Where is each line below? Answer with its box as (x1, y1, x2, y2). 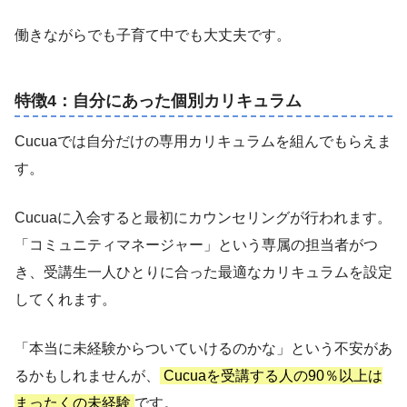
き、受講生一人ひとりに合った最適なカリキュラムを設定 (15, 263, 392, 280)
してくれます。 (15, 291, 116, 307)
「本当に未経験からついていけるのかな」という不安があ (15, 340, 392, 356)
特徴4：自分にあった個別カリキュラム (15, 91, 302, 110)
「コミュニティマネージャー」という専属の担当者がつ (15, 236, 378, 253)
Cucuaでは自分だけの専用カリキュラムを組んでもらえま (15, 133, 392, 149)
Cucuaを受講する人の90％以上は (160, 367, 382, 383)
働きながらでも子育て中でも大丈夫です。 (15, 27, 291, 44)
